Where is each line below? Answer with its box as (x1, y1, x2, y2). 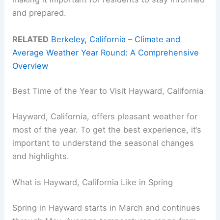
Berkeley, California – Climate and (51, 34, 181, 44)
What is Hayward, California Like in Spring (12, 177, 173, 188)
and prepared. (12, 8, 67, 18)
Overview (12, 60, 49, 71)
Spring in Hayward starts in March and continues (12, 202, 201, 213)
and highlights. (12, 151, 70, 161)
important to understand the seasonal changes (12, 137, 194, 148)
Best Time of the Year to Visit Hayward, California (12, 86, 204, 96)
